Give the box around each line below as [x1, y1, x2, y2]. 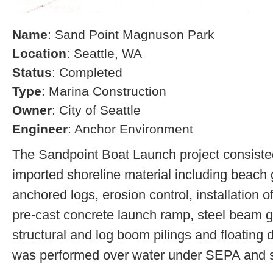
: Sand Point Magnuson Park [48, 27, 214, 41]
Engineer [12, 122, 68, 136]
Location [12, 46, 66, 60]
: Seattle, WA [66, 46, 142, 60]
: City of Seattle [52, 103, 141, 117]
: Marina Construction [41, 84, 166, 98]
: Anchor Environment [68, 122, 193, 136]
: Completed [52, 65, 122, 79]
